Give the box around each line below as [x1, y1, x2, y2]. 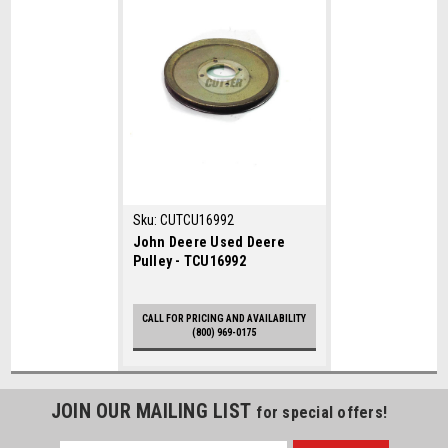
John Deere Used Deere [132, 233, 285, 250]
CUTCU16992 [159, 211, 234, 228]
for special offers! [256, 402, 388, 422]
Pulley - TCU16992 [132, 252, 246, 269]
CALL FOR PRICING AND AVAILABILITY [142, 312, 306, 324]
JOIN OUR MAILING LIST [50, 398, 257, 423]
